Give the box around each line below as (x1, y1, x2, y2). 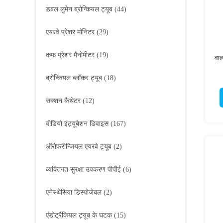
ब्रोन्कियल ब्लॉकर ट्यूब (46, 74, 102, 82)
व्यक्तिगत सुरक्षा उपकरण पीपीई (46, 166, 121, 173)
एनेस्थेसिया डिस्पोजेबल (46, 189, 102, 196)
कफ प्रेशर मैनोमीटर (46, 51, 95, 59)
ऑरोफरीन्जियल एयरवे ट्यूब (46, 143, 111, 150)
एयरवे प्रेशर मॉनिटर (46, 28, 95, 36)
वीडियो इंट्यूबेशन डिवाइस (46, 120, 109, 127)
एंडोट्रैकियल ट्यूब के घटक (46, 212, 112, 219)
